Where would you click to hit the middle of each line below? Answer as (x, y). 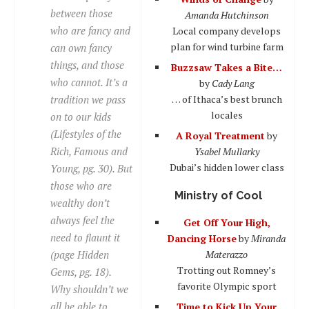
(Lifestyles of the (86, 133)
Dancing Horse (202, 238)
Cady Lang (233, 83)
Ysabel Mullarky (227, 151)
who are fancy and (90, 30)
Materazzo (227, 254)
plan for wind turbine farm (227, 46)
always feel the (82, 220)
